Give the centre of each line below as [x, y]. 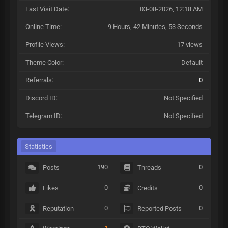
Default [192, 62]
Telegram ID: [44, 116]
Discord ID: [41, 98]
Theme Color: [45, 62]
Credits [148, 188]
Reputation [59, 208]
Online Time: [44, 27]
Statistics [39, 146]
